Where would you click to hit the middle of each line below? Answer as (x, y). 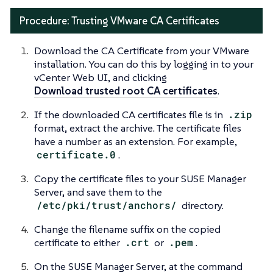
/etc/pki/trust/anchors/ (107, 205)
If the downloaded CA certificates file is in (130, 115)
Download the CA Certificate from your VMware (142, 51)
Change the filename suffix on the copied (127, 229)
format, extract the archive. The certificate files (138, 128)
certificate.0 (76, 155)
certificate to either (78, 243)
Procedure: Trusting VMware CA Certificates (119, 21)
